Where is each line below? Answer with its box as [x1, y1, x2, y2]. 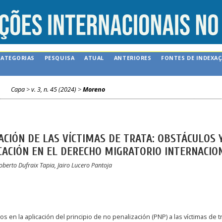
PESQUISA [44, 54, 75, 61]
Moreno [82, 85, 105, 94]
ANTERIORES [113, 54, 152, 61]
